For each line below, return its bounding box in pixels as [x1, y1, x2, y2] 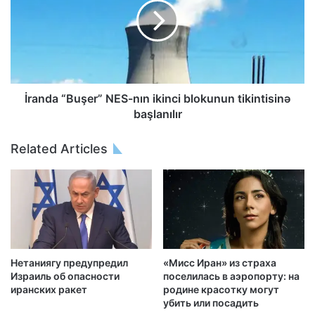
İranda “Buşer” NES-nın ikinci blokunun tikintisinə [25, 91, 290, 105]
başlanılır [133, 106, 182, 121]
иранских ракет [11, 283, 87, 296]
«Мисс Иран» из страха [163, 257, 276, 269]
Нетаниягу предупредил [11, 257, 128, 269]
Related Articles [11, 141, 108, 156]
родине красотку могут [163, 283, 279, 296]
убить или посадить [163, 297, 259, 309]
